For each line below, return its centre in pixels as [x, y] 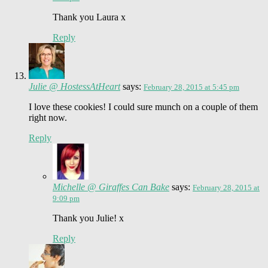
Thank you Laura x [89, 17]
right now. [48, 117]
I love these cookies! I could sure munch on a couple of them [143, 106]
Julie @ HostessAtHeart [74, 86]
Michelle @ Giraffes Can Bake [111, 187]
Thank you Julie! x [88, 218]
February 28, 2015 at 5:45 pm [191, 87]
